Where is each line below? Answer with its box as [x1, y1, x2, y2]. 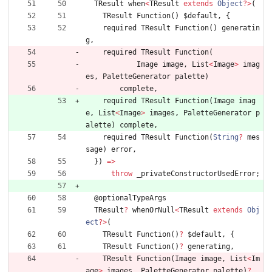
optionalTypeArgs [98, 194, 166, 203]
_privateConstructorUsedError [137, 169, 256, 178]
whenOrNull [132, 206, 175, 215]
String [213, 133, 239, 142]
